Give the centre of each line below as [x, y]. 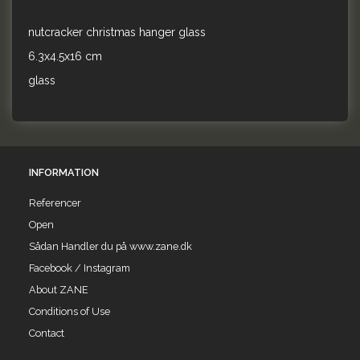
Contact [47, 333]
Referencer [55, 202]
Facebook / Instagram [80, 268]
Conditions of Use [70, 311]
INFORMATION [64, 172]
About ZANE [59, 289]
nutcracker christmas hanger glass [117, 33]
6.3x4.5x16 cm [65, 57]
